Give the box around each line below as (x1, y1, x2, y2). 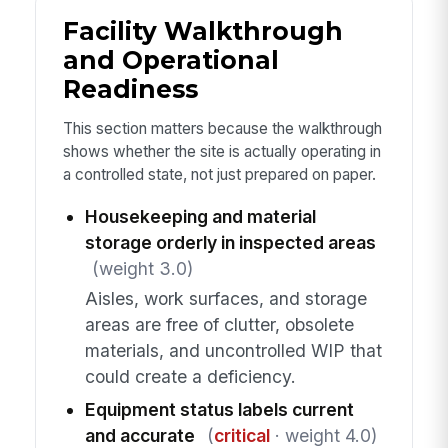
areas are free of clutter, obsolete (84, 314, 354, 336)
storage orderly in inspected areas (84, 231, 376, 253)
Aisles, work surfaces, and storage (84, 288, 367, 310)
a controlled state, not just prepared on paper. (62, 165, 376, 185)
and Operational (62, 45, 279, 76)
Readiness (62, 74, 198, 105)
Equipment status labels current (84, 399, 354, 421)
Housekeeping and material (84, 205, 316, 227)
